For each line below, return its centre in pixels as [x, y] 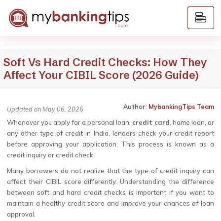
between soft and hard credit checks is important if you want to [110, 192]
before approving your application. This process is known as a [110, 144]
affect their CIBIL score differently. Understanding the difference [110, 182]
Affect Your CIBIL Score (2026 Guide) [101, 75]
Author [134, 107]
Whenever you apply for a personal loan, [70, 122]
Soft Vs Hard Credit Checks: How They [105, 62]
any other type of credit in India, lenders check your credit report [110, 133]
